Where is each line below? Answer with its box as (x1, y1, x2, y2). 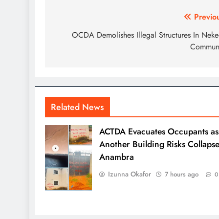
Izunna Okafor (108, 169, 151, 179)
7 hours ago (164, 169, 198, 179)
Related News (51, 100, 104, 113)
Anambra (99, 150, 134, 163)
